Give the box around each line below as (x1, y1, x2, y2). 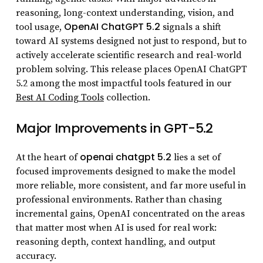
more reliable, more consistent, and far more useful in (15, 179, 246, 191)
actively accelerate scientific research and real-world (15, 49, 242, 61)
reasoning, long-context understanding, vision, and (15, 6, 234, 19)
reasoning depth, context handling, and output (15, 235, 215, 248)
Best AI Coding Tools (15, 91, 104, 103)
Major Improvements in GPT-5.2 (15, 119, 213, 137)
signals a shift (160, 21, 221, 33)
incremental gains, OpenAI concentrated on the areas (15, 207, 245, 220)
